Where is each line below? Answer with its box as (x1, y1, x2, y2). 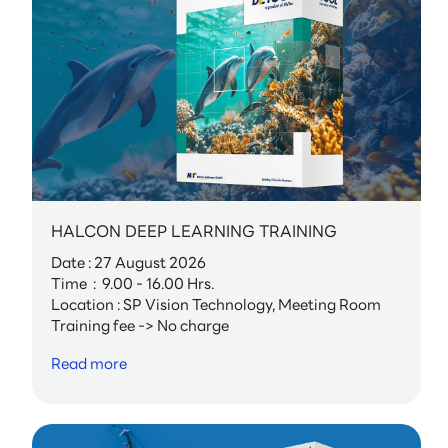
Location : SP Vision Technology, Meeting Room (51, 292, 382, 317)
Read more (51, 352, 128, 377)
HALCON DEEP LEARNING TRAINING (51, 218, 338, 244)
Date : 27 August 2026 (51, 250, 207, 275)
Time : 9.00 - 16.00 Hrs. (51, 271, 215, 296)
